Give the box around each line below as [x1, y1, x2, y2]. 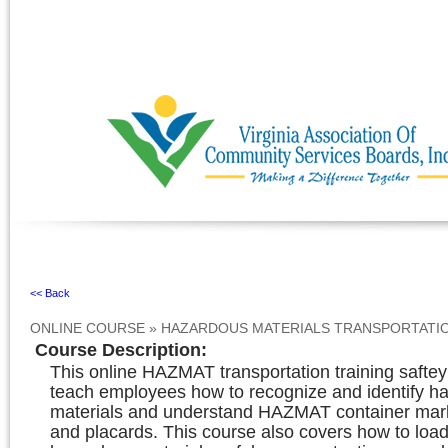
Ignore [10, 241, 46, 256]
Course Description [35, 340, 201, 360]
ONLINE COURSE [30, 320, 145, 336]
